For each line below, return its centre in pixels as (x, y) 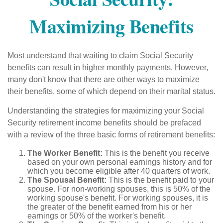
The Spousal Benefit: (67, 180)
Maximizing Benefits (111, 26)
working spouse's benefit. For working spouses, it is (118, 198)
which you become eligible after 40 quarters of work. (119, 171)
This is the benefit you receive (156, 153)
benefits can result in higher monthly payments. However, (108, 67)
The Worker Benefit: (65, 153)
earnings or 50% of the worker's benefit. (97, 216)
